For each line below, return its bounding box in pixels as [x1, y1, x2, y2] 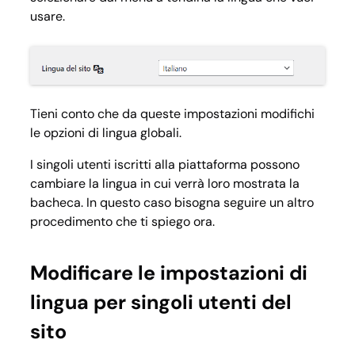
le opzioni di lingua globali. [30, 124, 181, 142]
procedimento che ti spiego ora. [30, 213, 215, 231]
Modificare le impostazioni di [30, 259, 307, 286]
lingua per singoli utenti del [30, 288, 292, 315]
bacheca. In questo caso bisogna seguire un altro [30, 194, 314, 212]
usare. [30, 8, 65, 25]
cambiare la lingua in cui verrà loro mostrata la [30, 175, 300, 193]
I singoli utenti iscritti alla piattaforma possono [30, 156, 300, 174]
